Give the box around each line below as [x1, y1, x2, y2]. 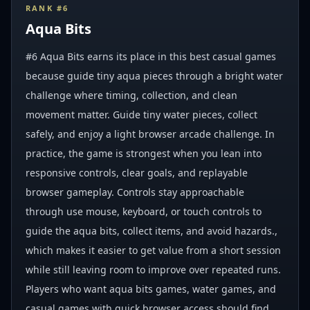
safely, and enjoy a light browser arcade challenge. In [26, 127, 275, 140]
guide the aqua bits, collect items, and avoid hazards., [26, 224, 277, 237]
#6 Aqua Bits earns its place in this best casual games [26, 50, 276, 63]
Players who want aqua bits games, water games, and [26, 282, 276, 295]
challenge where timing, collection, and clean [26, 89, 237, 102]
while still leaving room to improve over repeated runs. [26, 263, 281, 276]
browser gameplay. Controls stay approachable [26, 185, 244, 199]
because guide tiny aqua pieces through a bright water [26, 69, 283, 82]
